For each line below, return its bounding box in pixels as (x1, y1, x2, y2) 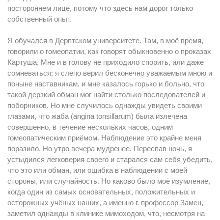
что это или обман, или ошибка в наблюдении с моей (7, 166, 187, 174)
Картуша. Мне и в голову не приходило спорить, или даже (7, 58, 204, 66)
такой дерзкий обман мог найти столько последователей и (7, 90, 205, 99)
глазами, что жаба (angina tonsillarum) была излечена (7, 112, 187, 120)
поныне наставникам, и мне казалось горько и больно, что (7, 80, 204, 88)
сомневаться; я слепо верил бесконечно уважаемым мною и (7, 69, 212, 77)
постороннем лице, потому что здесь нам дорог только (7, 4, 193, 12)
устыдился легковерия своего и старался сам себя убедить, (7, 155, 213, 164)
